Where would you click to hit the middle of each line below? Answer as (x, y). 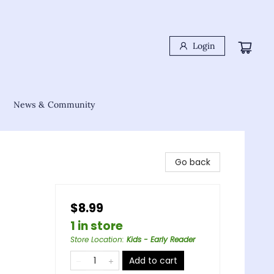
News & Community (54, 105)
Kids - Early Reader (161, 239)
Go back (193, 162)
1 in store (97, 226)
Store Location (96, 239)
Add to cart (153, 261)
